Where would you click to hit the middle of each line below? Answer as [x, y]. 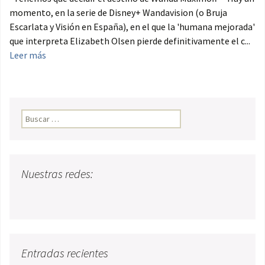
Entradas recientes [65, 253]
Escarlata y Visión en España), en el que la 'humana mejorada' [132, 27]
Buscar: [34, 116]
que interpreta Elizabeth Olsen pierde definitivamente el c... [130, 41]
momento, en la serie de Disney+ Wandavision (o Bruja [118, 13]
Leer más [28, 55]
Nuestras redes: [57, 174]
